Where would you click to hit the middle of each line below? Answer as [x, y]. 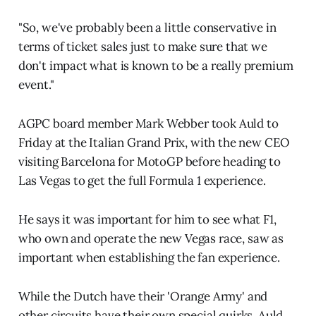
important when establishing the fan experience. [149, 257]
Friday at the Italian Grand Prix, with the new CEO [154, 142]
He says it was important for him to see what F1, [147, 219]
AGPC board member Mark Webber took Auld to [148, 123]
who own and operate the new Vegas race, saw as [151, 238]
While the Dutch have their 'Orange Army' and [143, 296]
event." [36, 84]
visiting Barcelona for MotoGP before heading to [149, 161]
